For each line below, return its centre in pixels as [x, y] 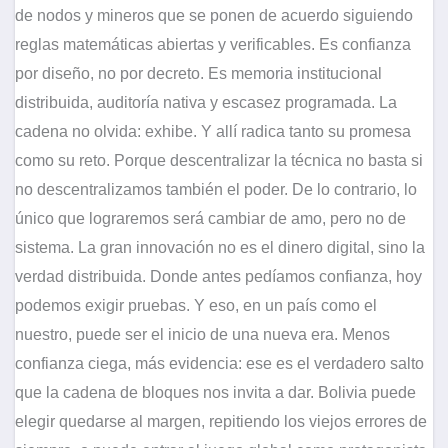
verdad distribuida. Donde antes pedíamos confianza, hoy [218, 277]
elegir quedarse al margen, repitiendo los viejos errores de [221, 422]
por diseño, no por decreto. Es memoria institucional [198, 74]
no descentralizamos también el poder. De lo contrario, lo [216, 190]
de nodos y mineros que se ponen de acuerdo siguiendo [214, 16]
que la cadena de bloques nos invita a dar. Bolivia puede [215, 393]
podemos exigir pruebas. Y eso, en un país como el [196, 306]
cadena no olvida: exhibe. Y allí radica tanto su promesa [213, 132]
